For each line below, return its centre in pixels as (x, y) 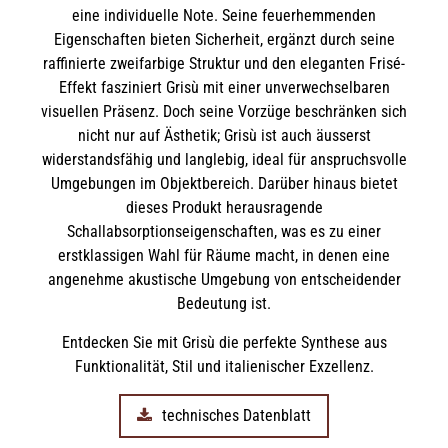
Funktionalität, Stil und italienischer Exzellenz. (224, 367)
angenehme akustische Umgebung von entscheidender (224, 280)
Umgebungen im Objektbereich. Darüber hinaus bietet (224, 184)
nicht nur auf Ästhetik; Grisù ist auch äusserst (224, 136)
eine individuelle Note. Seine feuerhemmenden (224, 16)
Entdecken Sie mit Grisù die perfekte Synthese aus (224, 343)
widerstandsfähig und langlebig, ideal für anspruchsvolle (224, 160)
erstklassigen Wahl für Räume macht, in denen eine (224, 256)
